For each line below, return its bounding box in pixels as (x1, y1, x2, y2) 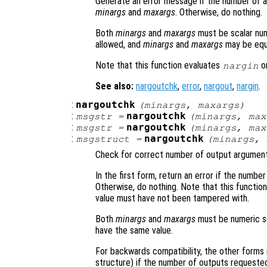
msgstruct (76, 134, 130, 144)
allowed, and (95, 38, 143, 50)
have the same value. (95, 225, 173, 237)
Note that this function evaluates (95, 59, 222, 71)
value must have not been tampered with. (95, 193, 249, 204)
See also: (95, 80, 133, 92)
